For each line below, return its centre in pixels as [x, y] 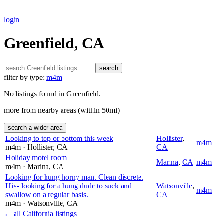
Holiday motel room [36, 157]
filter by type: [24, 77]
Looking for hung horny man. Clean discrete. [74, 177]
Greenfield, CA [54, 43]
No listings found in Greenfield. [52, 93]
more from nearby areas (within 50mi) [62, 110]
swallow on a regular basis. [47, 194]
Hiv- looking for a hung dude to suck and [69, 186]
